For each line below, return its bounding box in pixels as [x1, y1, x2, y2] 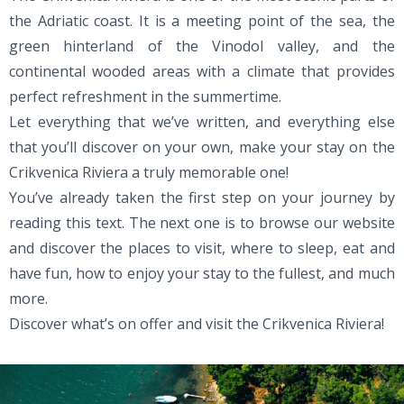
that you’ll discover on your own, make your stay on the [9, 137, 395, 157]
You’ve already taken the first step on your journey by [9, 188, 395, 207]
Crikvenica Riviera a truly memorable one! [9, 162, 289, 182]
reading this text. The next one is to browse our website [9, 213, 395, 233]
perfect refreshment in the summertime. [9, 87, 281, 106]
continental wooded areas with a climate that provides [9, 61, 395, 81]
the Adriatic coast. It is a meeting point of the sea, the [9, 11, 395, 31]
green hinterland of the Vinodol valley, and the [9, 36, 395, 56]
